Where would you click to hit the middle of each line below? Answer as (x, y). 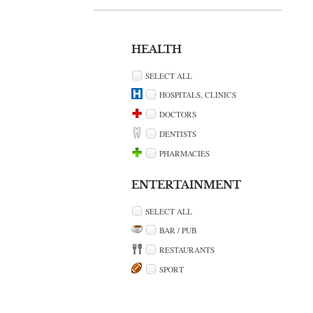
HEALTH (157, 49)
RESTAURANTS (187, 250)
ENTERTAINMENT (187, 185)
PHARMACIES (185, 153)
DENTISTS (178, 133)
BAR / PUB (179, 231)
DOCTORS (178, 114)
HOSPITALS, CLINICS (198, 94)
